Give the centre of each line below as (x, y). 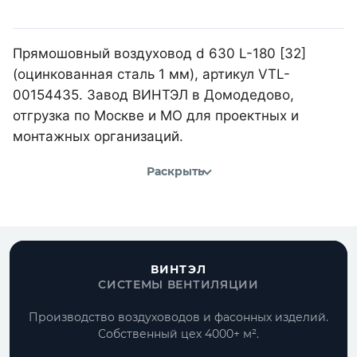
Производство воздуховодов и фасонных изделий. (178, 317)
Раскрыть (175, 172)
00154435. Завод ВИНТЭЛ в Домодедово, (153, 94)
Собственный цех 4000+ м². (178, 334)
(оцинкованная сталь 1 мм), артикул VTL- (151, 74)
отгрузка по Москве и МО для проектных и (156, 115)
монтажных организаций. (98, 136)
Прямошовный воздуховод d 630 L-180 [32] (159, 53)
